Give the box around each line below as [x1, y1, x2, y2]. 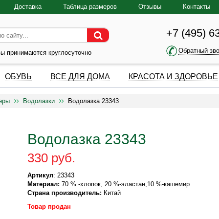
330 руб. [27, 151, 76, 165]
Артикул [27, 172, 54, 179]
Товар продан [27, 203, 71, 210]
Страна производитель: [27, 189, 102, 197]
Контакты [183, 3, 210, 10]
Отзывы [138, 3, 161, 10]
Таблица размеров [63, 3, 117, 10]
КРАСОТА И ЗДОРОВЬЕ [129, 72, 218, 81]
